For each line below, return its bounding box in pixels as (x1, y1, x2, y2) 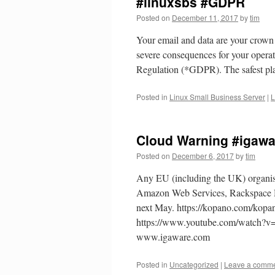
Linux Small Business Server (169, 91, 265, 102)
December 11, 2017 (172, 12, 238, 23)
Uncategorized (169, 259, 219, 269)
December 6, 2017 (172, 150, 234, 161)
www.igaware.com (136, 230, 210, 243)
